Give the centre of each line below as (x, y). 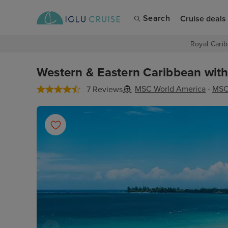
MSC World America (170, 89)
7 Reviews (105, 90)
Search (156, 18)
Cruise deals (203, 19)
